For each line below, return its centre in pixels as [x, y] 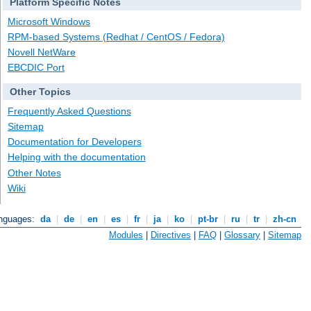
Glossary [242, 235]
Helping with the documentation [76, 157]
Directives [171, 235]
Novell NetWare [41, 52]
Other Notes [34, 173]
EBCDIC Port [36, 68]
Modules [126, 235]
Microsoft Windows [49, 21]
